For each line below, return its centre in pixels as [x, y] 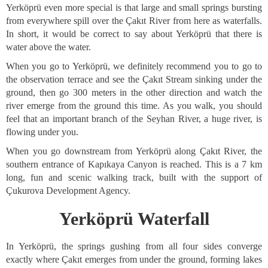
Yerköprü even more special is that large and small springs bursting [134, 7]
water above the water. [48, 47]
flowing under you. [42, 132]
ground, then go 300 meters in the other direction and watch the [134, 92]
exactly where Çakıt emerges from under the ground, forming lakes [134, 259]
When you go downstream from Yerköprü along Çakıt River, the [134, 151]
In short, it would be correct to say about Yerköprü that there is [134, 34]
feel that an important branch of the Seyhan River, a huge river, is [134, 119]
